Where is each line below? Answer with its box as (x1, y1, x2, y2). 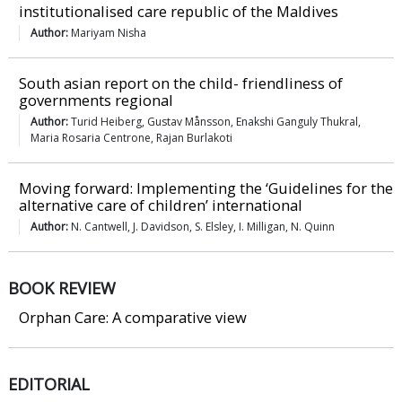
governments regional (19, 90, 173, 111)
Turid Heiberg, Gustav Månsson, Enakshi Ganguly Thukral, (71, 114, 361, 130)
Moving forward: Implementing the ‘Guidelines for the (19, 178, 393, 199)
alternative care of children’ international (19, 195, 302, 216)
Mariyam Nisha (71, 25, 146, 41)
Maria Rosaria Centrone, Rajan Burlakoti (31, 130, 232, 146)
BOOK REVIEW (8, 277, 116, 300)
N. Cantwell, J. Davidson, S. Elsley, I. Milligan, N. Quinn (71, 219, 335, 235)
